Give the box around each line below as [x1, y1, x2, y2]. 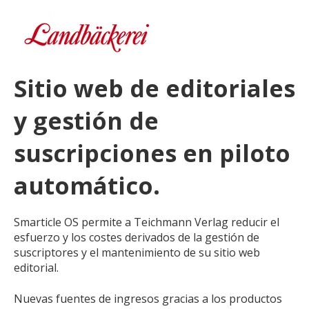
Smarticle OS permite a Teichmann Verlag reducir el [14, 215, 279, 230]
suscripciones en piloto [14, 137, 290, 170]
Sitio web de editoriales [14, 72, 295, 105]
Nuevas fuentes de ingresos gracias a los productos [14, 290, 282, 306]
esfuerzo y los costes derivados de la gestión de [14, 230, 259, 246]
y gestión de [14, 105, 159, 137]
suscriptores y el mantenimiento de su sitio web [14, 245, 260, 261]
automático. [14, 170, 160, 202]
